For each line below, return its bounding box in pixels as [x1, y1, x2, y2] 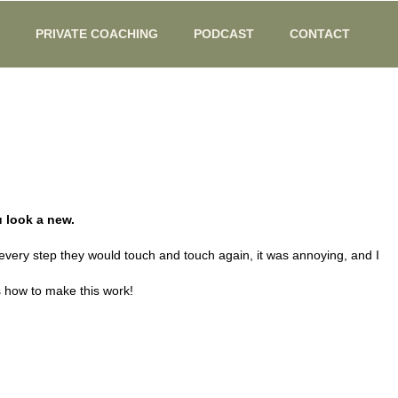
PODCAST [194, 27, 255, 42]
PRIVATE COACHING [36, 27, 159, 42]
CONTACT [290, 27, 351, 42]
